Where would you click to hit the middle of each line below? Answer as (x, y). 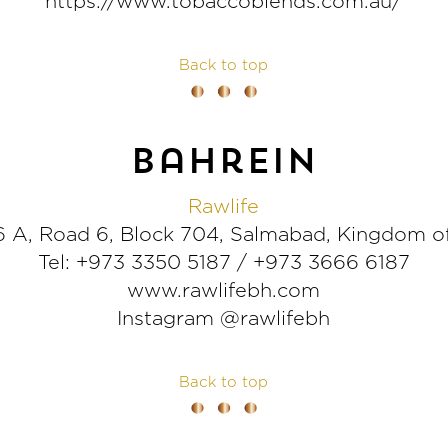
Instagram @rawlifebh (224, 317)
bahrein (224, 159)
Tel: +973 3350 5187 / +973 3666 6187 (223, 261)
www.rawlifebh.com (224, 289)
